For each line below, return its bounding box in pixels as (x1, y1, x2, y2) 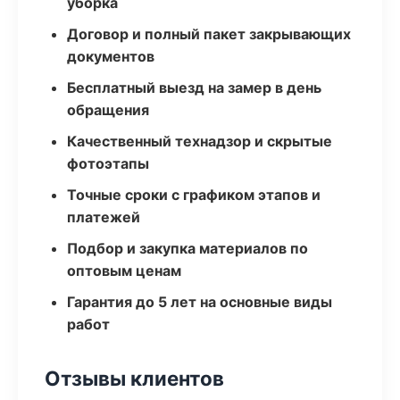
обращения (67, 101, 149, 119)
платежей (67, 208, 140, 226)
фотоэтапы (67, 154, 149, 172)
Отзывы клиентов (45, 366, 224, 390)
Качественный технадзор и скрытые (67, 132, 332, 150)
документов (67, 47, 154, 65)
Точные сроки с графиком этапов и (67, 186, 321, 204)
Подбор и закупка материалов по (67, 239, 308, 257)
